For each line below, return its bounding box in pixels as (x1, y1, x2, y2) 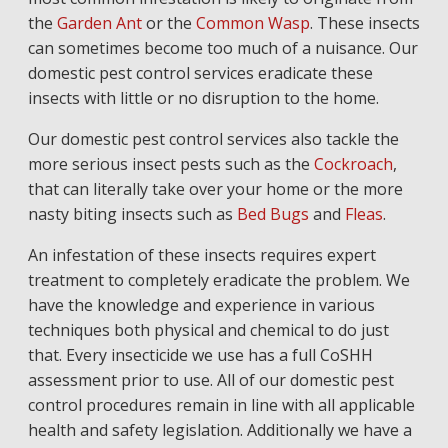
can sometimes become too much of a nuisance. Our (27, 37, 418, 59)
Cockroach (313, 153, 393, 175)
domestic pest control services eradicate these (27, 62, 373, 84)
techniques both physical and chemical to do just (27, 319, 389, 341)
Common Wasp (195, 12, 310, 34)
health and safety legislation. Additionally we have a (27, 419, 412, 441)
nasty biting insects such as (27, 203, 237, 225)
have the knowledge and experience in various (27, 294, 375, 316)
